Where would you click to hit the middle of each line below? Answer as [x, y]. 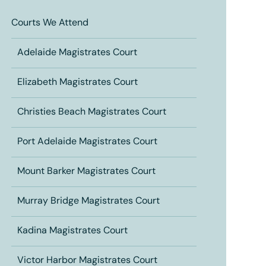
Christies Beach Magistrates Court [91, 112]
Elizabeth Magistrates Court [77, 83]
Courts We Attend [50, 23]
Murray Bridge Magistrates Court [88, 201]
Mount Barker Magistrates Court [86, 172]
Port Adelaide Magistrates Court [87, 142]
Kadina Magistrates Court [72, 231]
